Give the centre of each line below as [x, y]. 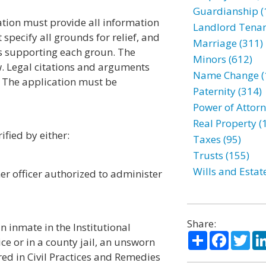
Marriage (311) [228, 43]
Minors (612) [222, 59]
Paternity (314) [227, 91]
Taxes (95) [217, 139]
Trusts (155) [221, 155]
